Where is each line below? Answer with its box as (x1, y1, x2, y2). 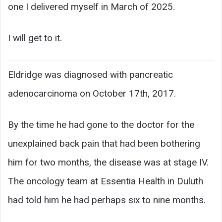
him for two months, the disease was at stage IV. (8, 156, 209, 168)
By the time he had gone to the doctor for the (8, 118, 194, 130)
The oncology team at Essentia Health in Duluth (8, 175, 203, 187)
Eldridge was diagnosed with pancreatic (8, 68, 173, 80)
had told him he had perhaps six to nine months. (8, 194, 206, 206)
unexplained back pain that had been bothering (8, 137, 200, 149)
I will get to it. (8, 32, 62, 44)
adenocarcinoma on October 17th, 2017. (8, 87, 176, 99)
